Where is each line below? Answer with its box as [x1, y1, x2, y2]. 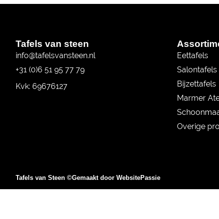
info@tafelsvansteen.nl [16, 51, 95, 61]
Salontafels [177, 65, 217, 75]
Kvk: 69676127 [16, 82, 67, 91]
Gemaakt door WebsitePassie [72, 174, 160, 182]
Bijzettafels [177, 79, 216, 89]
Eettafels [177, 51, 208, 61]
